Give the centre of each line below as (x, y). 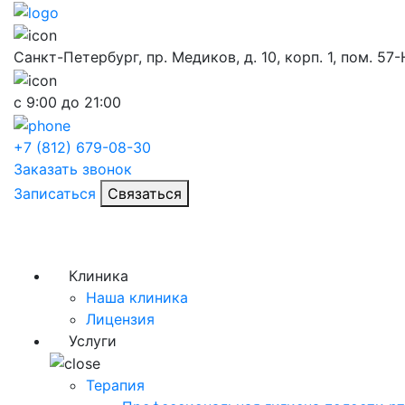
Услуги (93, 340)
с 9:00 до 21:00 (67, 102)
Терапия (115, 386)
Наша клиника (137, 297)
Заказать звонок (73, 169)
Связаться (145, 193)
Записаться (55, 193)
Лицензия (120, 319)
